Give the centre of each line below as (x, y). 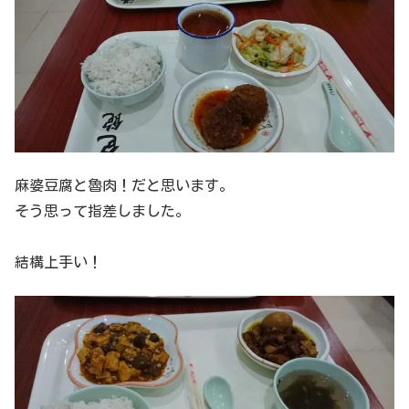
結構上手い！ (58, 262)
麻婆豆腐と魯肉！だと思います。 (124, 186)
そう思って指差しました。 (102, 211)
